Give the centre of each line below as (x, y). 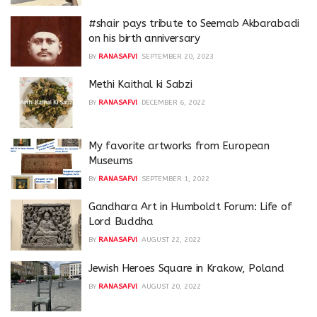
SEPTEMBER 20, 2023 (178, 56)
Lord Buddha (121, 221)
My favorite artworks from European (179, 145)
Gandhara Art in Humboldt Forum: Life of (190, 207)
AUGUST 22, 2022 (171, 240)
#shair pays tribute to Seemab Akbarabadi (194, 23)
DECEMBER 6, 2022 (173, 103)
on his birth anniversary (144, 38)
